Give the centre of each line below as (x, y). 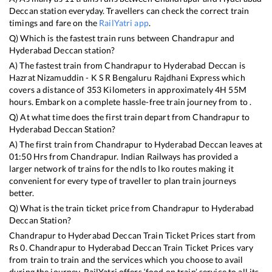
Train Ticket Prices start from (199, 236)
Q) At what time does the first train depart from (101, 117)
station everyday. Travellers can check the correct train (144, 11)
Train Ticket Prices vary (207, 248)
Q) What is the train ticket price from (81, 208)
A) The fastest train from (57, 66)
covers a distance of (48, 90)
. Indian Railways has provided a (178, 157)
